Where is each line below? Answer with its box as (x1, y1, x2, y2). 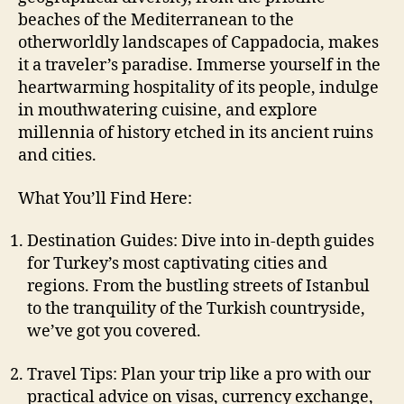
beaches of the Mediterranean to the (18, 10, 294, 32)
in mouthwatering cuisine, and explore (18, 100, 317, 122)
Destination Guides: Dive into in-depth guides (27, 231, 374, 252)
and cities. (18, 145, 96, 167)
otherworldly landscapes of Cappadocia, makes (18, 32, 379, 54)
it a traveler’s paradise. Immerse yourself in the (18, 55, 381, 77)
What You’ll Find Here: (18, 188, 192, 209)
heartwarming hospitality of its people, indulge (18, 78, 379, 99)
